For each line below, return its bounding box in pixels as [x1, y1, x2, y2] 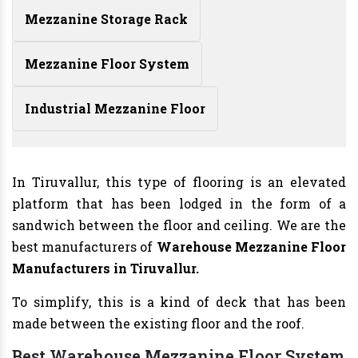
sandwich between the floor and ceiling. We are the [12, 217, 346, 234]
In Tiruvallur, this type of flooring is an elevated [12, 173, 346, 191]
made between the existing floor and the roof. [12, 315, 304, 332]
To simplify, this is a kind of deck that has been [12, 293, 346, 311]
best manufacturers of [12, 238, 157, 256]
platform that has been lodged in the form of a [12, 195, 346, 213]
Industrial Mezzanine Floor [25, 100, 205, 117]
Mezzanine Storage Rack [25, 10, 188, 28]
